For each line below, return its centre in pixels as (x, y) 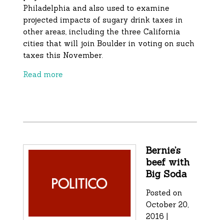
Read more (43, 75)
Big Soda (166, 174)
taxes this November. (63, 55)
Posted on (164, 193)
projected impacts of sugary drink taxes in (103, 20)
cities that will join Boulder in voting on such (109, 44)
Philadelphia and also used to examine (96, 8)
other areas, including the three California (102, 32)
